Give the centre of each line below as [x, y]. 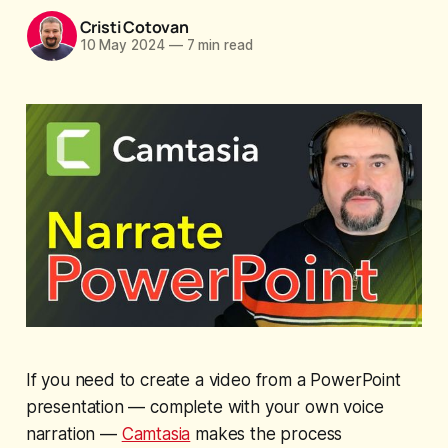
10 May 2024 [122, 45]
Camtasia [156, 434]
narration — [73, 434]
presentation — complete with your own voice [204, 407]
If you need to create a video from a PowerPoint [213, 380]
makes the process [266, 434]
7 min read [217, 45]
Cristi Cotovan [134, 27]
